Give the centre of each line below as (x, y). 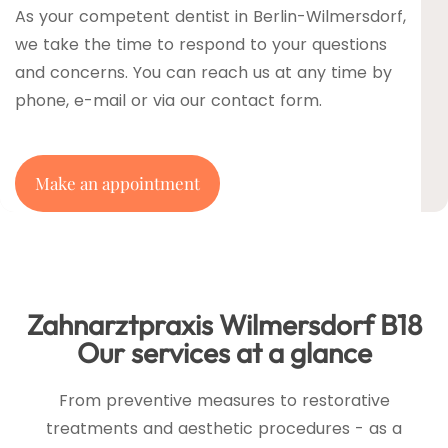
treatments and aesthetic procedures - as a (224, 428)
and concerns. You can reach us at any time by (203, 72)
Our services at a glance (224, 352)
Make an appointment (117, 182)
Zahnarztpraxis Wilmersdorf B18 (224, 324)
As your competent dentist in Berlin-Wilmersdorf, (210, 16)
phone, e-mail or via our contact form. (168, 100)
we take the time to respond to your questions (201, 44)
